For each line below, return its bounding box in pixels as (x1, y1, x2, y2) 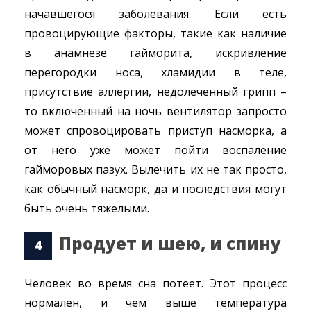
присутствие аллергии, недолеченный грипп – (24, 84, 287, 99)
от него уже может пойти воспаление (24, 142, 287, 158)
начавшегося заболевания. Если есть (24, 6, 287, 22)
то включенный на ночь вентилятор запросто (24, 103, 287, 119)
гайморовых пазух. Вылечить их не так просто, (24, 162, 287, 177)
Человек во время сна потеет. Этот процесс (24, 276, 287, 291)
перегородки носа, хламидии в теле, (24, 65, 287, 80)
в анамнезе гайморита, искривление (24, 45, 287, 60)
